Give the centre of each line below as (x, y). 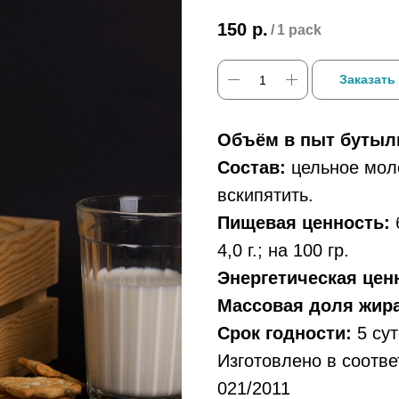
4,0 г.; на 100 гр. (283, 251)
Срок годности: (285, 334)
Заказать (367, 80)
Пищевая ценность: (304, 223)
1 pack (299, 30)
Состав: (252, 168)
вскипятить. (265, 195)
